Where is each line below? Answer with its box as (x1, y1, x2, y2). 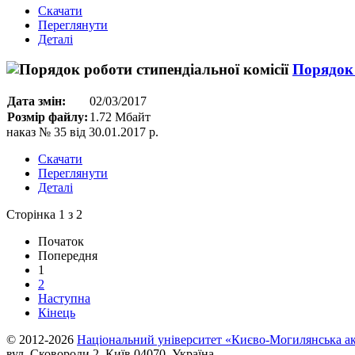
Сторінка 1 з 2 (6, 207, 82, 221)
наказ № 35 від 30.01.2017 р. (6, 124, 158, 139)
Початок (38, 234, 84, 248)
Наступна (38, 291, 90, 305)
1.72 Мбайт (90, 109, 151, 124)
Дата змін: (7, 94, 66, 108)
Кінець (38, 305, 75, 319)
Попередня (38, 248, 97, 262)
